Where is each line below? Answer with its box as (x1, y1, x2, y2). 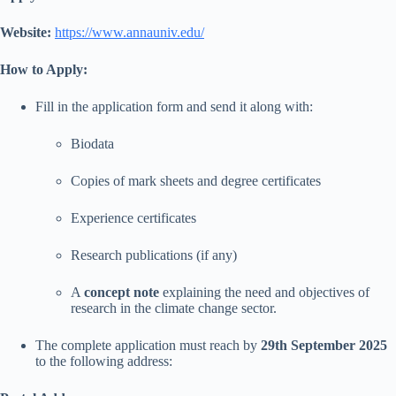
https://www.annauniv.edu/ (55, 24, 204, 40)
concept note (84, 284, 159, 300)
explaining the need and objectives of (159, 284, 369, 300)
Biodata (71, 135, 114, 151)
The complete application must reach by (35, 337, 261, 353)
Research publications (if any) (71, 247, 237, 263)
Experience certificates (71, 209, 196, 225)
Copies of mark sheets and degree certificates (71, 172, 321, 188)
